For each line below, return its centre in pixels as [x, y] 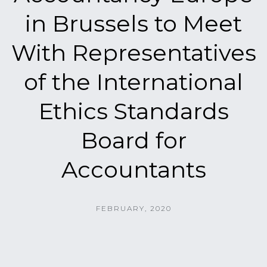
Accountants [133, 170]
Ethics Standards [133, 111]
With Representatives [133, 53]
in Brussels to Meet [133, 24]
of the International [133, 82]
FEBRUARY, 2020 [133, 208]
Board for [133, 140]
